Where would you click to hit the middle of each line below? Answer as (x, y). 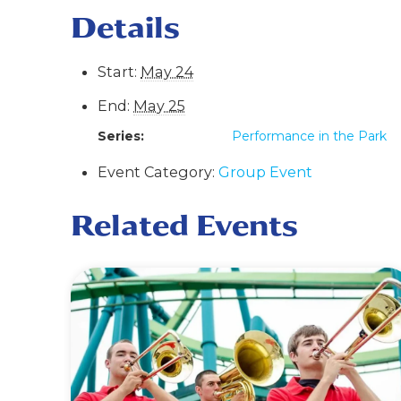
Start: (118, 72)
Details (126, 27)
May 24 (167, 72)
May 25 (160, 106)
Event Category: (157, 172)
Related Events (185, 226)
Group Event (266, 172)
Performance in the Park (310, 137)
